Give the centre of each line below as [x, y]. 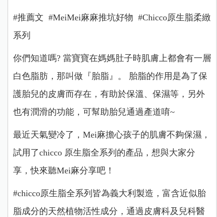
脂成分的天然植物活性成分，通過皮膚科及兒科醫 [109, 211]
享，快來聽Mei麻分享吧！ [63, 170]
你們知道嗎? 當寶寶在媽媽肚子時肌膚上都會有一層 [112, 58]
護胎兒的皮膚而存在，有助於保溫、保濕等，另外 [109, 94]
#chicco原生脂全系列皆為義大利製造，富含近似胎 [109, 193]
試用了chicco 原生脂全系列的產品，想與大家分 [104, 152]
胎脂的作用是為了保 [167, 76]
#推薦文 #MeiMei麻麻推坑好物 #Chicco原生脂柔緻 [112, 17]
